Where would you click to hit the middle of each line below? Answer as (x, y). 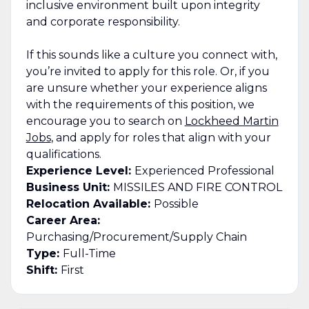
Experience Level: (80, 170)
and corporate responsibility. (103, 21)
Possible (176, 203)
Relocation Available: (90, 203)
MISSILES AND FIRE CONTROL (197, 187)
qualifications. (63, 154)
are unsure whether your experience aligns (146, 88)
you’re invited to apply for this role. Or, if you (148, 71)
